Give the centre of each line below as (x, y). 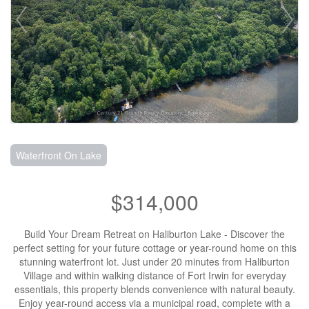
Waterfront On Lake (59, 155)
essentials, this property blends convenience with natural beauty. (154, 289)
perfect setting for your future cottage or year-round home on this (154, 248)
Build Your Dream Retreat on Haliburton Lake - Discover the (154, 234)
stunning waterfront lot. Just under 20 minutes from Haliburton (154, 261)
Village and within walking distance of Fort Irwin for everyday (154, 275)
